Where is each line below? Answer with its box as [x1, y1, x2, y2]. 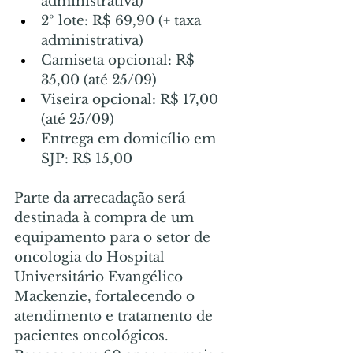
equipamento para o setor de [14, 229, 214, 246]
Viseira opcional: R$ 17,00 [41, 91, 222, 108]
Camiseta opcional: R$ [41, 51, 199, 69]
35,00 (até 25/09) [41, 71, 157, 88]
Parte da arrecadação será [14, 189, 189, 206]
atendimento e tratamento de [14, 307, 217, 325]
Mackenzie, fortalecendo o [14, 288, 199, 305]
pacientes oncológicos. [14, 327, 169, 344]
